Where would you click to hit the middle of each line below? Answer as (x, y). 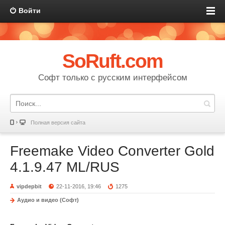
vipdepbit (29, 186)
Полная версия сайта (58, 123)
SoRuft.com (113, 61)
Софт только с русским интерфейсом (113, 78)
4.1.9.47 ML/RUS (65, 167)
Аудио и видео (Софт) (48, 200)
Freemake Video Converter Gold (112, 151)
